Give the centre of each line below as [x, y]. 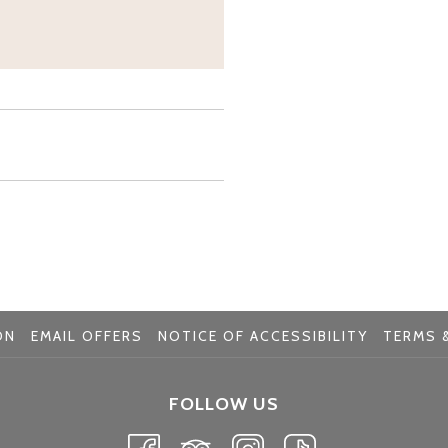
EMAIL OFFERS [87, 335]
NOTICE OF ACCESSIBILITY [263, 335]
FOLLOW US [224, 403]
